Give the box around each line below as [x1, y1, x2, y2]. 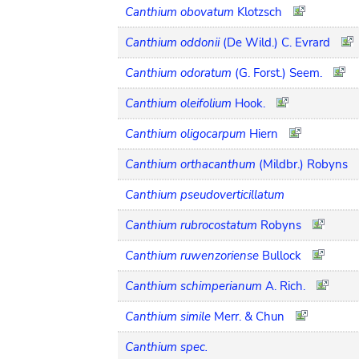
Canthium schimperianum [125, 277, 262, 294]
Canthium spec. [125, 338, 208, 355]
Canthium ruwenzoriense [125, 247, 259, 264]
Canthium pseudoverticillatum [125, 186, 284, 203]
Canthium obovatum [125, 3, 234, 20]
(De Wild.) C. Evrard [223, 34, 330, 50]
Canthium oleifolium [125, 95, 232, 111]
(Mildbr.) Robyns [259, 155, 348, 172]
